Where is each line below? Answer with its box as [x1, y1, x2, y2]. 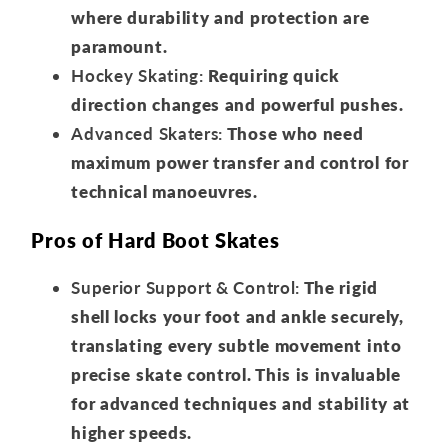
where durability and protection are [71, 7, 370, 29]
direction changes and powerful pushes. [71, 94, 404, 116]
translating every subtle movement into [71, 334, 402, 356]
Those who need [223, 123, 364, 145]
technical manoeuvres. [71, 181, 258, 203]
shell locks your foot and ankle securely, [71, 305, 404, 327]
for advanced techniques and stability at [71, 392, 410, 414]
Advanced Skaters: [71, 123, 224, 145]
